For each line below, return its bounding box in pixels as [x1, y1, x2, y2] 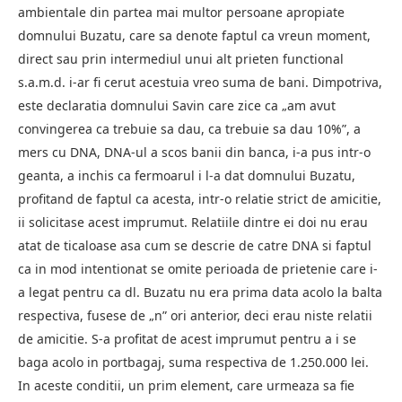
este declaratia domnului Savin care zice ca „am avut [18, 96, 336, 114]
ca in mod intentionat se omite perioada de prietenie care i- [18, 259, 378, 277]
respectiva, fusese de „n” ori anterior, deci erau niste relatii [18, 306, 372, 324]
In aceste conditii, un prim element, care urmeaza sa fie [18, 376, 354, 394]
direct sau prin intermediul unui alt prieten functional [18, 49, 344, 67]
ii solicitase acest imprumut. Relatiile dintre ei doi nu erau [18, 213, 368, 231]
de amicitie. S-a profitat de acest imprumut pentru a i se [18, 329, 356, 347]
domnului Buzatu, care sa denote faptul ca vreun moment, [18, 26, 371, 44]
